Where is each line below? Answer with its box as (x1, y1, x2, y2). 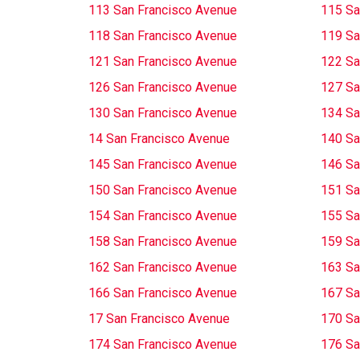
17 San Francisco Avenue (88, 311, 230, 326)
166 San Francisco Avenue (88, 285, 237, 301)
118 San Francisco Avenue (88, 28, 237, 43)
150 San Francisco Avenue (88, 182, 237, 198)
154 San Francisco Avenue (88, 208, 237, 223)
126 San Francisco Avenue (88, 80, 237, 95)
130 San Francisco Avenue (88, 105, 237, 121)
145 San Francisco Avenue (88, 157, 237, 172)
